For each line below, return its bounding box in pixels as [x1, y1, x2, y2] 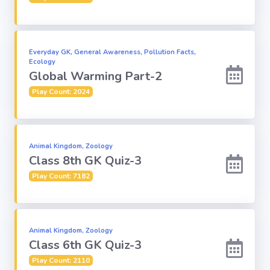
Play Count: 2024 [31, 87, 90, 96]
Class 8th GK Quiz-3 [29, 152, 142, 169]
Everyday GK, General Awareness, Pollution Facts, [29, 48, 196, 57]
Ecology [29, 57, 55, 66]
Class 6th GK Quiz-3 [29, 237, 142, 253]
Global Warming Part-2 [29, 68, 162, 84]
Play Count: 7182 [31, 171, 90, 181]
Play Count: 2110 [31, 256, 90, 265]
